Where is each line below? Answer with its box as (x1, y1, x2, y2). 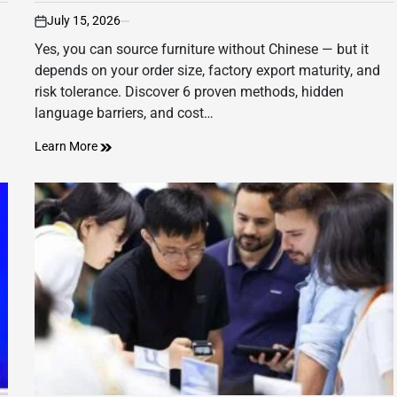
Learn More (35, 139, 100, 154)
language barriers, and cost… (35, 105, 214, 122)
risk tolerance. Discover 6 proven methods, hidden (35, 83, 344, 101)
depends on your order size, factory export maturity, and (35, 62, 380, 80)
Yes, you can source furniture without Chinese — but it (35, 41, 369, 58)
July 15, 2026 (47, 13, 121, 28)
